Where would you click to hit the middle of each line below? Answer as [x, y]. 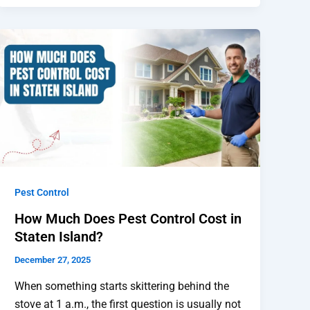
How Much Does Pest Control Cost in [128, 219]
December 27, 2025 [53, 260]
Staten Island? [59, 237]
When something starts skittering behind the [122, 286]
